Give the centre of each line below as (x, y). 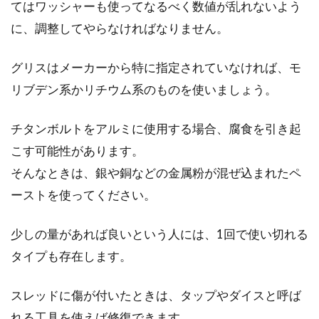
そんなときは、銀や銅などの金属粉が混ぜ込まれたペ (156, 173)
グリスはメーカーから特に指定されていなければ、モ (156, 67)
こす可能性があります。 (77, 151)
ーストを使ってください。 (83, 195)
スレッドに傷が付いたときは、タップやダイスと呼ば (156, 295)
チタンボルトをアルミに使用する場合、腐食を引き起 (156, 129)
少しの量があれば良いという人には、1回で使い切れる (159, 234)
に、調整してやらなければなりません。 (120, 28)
